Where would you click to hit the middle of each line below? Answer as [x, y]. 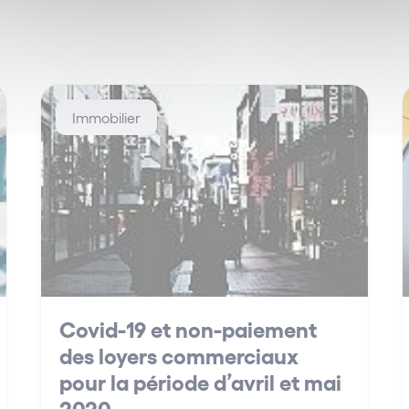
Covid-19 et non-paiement [189, 329]
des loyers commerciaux [179, 355]
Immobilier [107, 117]
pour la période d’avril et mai [201, 382]
